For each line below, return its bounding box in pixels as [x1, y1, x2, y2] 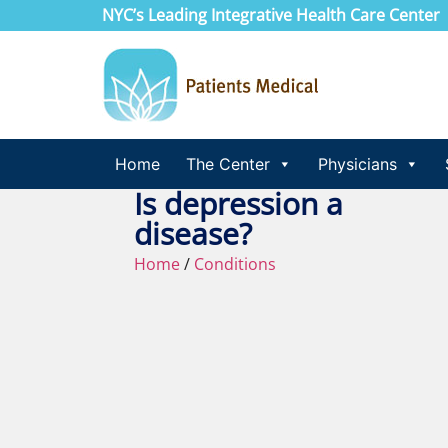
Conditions [194, 253, 277, 275]
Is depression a [134, 183, 344, 224]
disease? [134, 213, 253, 254]
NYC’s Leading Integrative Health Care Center [102, 4, 440, 26]
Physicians [318, 154, 397, 174]
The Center [186, 154, 270, 174]
